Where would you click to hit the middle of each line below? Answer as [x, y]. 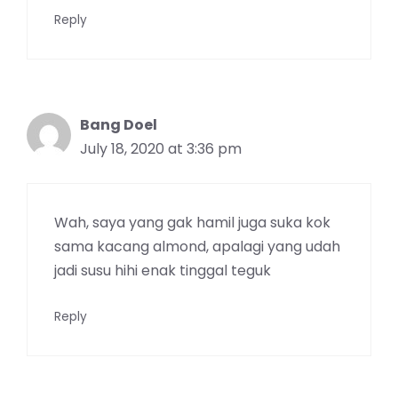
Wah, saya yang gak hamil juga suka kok [192, 222]
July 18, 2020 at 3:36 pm [161, 148]
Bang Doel [119, 124]
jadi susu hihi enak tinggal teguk [163, 270]
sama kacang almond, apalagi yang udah [197, 246]
